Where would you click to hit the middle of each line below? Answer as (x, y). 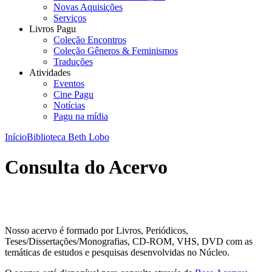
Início (16, 137)
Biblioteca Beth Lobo (68, 137)
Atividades (50, 73)
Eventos (69, 84)
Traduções (73, 62)
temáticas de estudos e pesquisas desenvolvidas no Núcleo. (117, 253)
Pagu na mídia (81, 117)
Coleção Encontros (90, 40)
